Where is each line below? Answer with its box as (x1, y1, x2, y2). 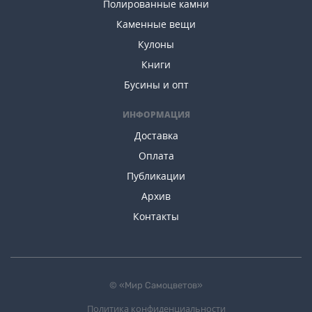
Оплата (138, 149, 174, 162)
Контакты (133, 210, 179, 223)
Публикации (127, 169, 185, 182)
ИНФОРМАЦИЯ (122, 109, 190, 120)
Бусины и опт (123, 78, 189, 91)
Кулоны (138, 38, 174, 51)
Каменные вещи (116, 17, 196, 31)
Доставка (134, 129, 178, 142)
